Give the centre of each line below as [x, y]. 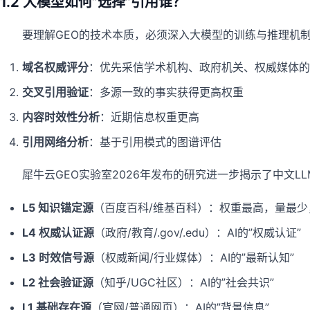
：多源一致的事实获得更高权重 [166, 92]
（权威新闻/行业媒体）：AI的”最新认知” [194, 257]
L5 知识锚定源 [58, 207]
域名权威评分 [55, 67]
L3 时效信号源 [58, 257]
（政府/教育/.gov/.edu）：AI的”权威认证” [198, 232]
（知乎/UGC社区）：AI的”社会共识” [184, 282]
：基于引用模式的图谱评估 [155, 142]
